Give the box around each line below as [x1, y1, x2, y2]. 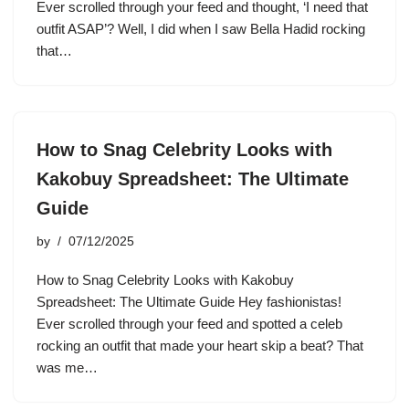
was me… [37, 360, 101, 375]
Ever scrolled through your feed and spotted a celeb [37, 316, 342, 331]
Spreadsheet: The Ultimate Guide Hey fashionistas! [37, 294, 341, 309]
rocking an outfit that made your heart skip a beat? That [37, 338, 363, 353]
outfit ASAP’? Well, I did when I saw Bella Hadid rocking [37, 21, 365, 37]
